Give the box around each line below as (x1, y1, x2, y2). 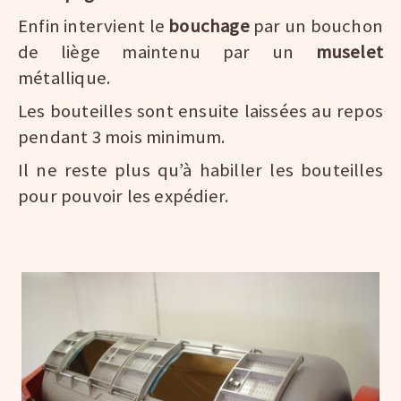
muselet (315, 40, 383, 64)
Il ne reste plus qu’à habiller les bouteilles (18, 158, 383, 183)
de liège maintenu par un (18, 40, 316, 64)
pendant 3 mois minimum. (18, 125, 226, 149)
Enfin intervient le (18, 14, 169, 38)
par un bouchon (253, 14, 383, 38)
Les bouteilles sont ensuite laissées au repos (18, 99, 383, 124)
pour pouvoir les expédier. (18, 184, 230, 209)
